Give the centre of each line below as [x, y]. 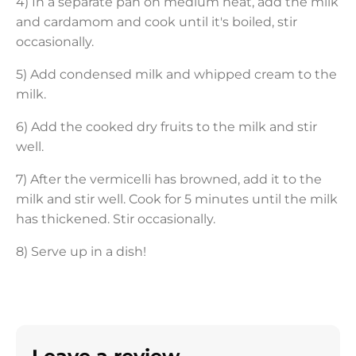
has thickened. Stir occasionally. [116, 219]
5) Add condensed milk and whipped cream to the [176, 74]
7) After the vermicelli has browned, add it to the [169, 179]
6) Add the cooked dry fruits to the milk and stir [166, 126]
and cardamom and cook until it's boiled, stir [157, 21]
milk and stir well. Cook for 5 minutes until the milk [177, 199]
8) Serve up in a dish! [81, 251]
